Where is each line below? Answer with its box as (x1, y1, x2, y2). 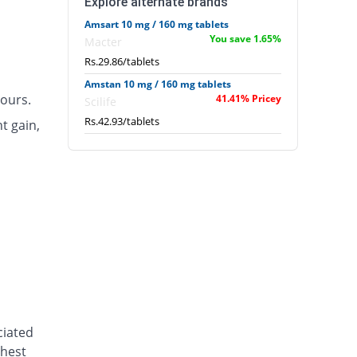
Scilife (84, 94, 117, 110)
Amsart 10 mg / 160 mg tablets (84, 18, 229, 32)
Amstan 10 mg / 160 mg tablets (84, 77, 232, 92)
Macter (84, 34, 123, 50)
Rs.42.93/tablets (84, 114, 160, 129)
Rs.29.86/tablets (84, 54, 160, 69)
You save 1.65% (209, 32, 281, 46)
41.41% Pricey (215, 92, 281, 106)
